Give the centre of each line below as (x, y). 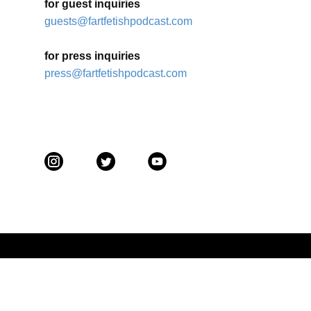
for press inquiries (92, 56)
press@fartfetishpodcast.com (116, 73)
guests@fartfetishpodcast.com (118, 21)
